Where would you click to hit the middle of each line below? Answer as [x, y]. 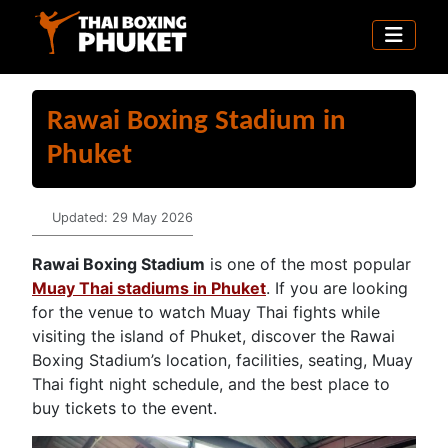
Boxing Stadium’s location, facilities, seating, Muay [222, 359]
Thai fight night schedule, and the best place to [211, 383]
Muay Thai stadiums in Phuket [149, 287]
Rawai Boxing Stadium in [196, 121]
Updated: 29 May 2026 [122, 217]
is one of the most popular [308, 263]
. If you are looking [337, 287]
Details [52, 216]
